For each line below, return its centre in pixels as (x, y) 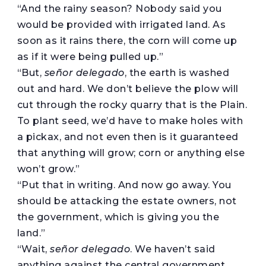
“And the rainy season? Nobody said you (119, 8)
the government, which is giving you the (118, 217)
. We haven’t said (173, 249)
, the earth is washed (177, 72)
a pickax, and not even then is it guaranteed (128, 137)
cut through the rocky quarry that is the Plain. (132, 104)
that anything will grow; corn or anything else (131, 153)
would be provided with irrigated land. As (121, 24)
